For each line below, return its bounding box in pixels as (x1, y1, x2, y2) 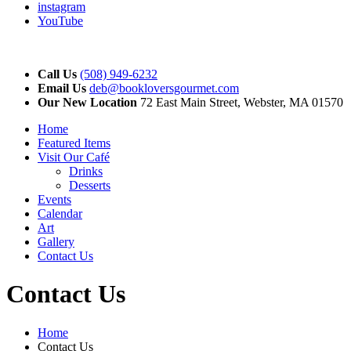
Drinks (69, 165, 103, 178)
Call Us (38, 67, 77, 81)
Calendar (38, 207, 82, 220)
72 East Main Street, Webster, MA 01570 (137, 96, 343, 109)
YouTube (38, 14, 83, 27)
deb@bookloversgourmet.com (89, 81, 239, 95)
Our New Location (38, 96, 137, 109)
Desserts (69, 179, 110, 192)
